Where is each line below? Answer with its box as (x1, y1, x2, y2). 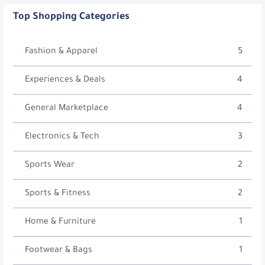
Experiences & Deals (25, 76, 105, 86)
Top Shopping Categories (13, 12, 130, 23)
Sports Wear (25, 161, 75, 171)
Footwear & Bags (25, 246, 92, 256)
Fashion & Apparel (25, 47, 98, 57)
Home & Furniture (25, 218, 96, 228)
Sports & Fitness (25, 189, 91, 199)
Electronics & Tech (25, 132, 99, 143)
